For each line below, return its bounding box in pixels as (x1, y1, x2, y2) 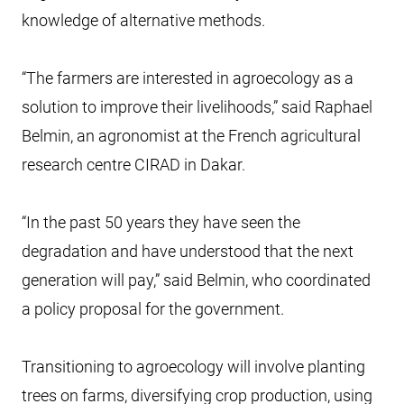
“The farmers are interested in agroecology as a (22, 69, 353, 87)
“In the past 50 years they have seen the (22, 213, 300, 232)
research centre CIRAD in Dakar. (22, 155, 245, 174)
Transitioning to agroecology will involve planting (22, 357, 365, 376)
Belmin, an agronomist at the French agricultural (22, 126, 361, 145)
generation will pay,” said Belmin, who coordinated (22, 271, 371, 289)
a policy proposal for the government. (22, 299, 284, 318)
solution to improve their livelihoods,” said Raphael (22, 97, 372, 116)
